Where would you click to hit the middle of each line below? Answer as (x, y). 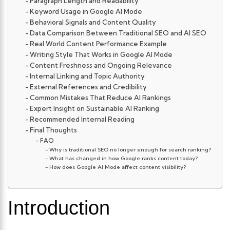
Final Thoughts (54, 130)
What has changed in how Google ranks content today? (123, 159)
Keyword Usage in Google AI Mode (86, 12)
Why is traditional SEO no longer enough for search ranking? (130, 150)
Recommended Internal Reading (82, 119)
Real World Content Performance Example (99, 44)
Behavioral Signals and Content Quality (93, 22)
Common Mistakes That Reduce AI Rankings (101, 98)
